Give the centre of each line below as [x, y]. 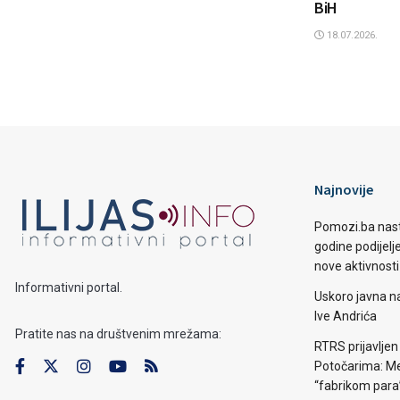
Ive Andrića [346, 316]
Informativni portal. [69, 287]
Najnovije [344, 189]
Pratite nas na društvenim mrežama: [118, 333]
